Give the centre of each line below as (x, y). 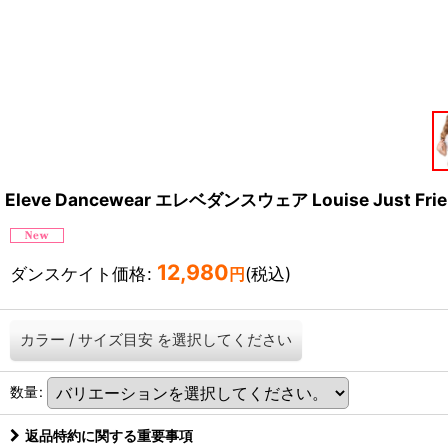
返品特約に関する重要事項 (109, 435)
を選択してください (224, 339)
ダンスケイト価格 (78, 273)
